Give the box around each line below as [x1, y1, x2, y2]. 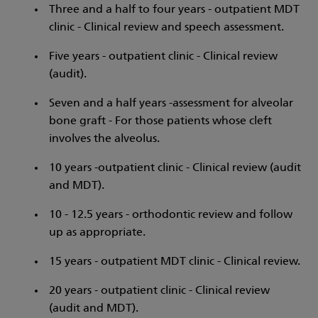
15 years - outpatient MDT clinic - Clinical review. [48, 256, 300, 268]
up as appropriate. [48, 227, 146, 239]
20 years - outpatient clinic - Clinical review [48, 285, 270, 297]
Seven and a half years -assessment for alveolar [48, 98, 293, 110]
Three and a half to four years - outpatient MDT [48, 4, 300, 16]
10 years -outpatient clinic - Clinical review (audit [48, 163, 301, 175]
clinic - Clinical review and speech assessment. [48, 22, 284, 34]
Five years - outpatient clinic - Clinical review [48, 51, 278, 63]
